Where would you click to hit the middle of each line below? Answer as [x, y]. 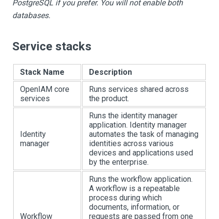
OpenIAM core [45, 89]
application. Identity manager [138, 125]
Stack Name [42, 72]
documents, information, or [134, 207]
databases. [31, 15]
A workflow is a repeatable [134, 188]
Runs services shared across [139, 89]
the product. [109, 99]
